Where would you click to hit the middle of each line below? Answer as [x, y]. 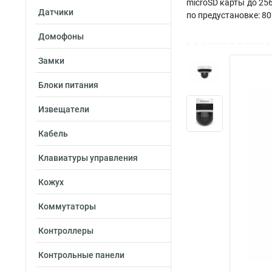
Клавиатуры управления [88, 158]
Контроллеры [66, 231]
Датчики [56, 12]
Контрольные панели [81, 255]
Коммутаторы [67, 206]
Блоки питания [68, 85]
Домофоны [61, 36]
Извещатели [64, 109]
